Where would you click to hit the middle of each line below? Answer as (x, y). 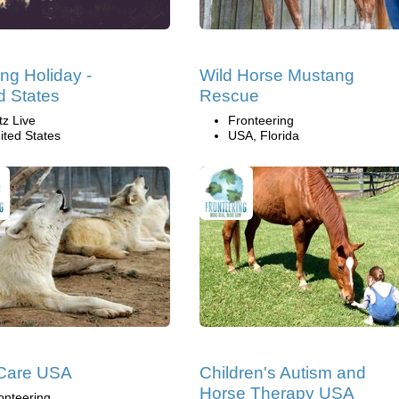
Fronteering (261, 120)
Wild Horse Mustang (277, 75)
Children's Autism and (283, 372)
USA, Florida (264, 135)
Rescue (229, 95)
